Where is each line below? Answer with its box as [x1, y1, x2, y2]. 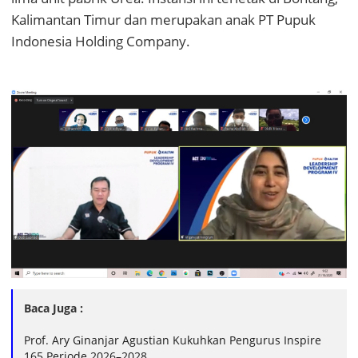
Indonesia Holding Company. [11, 32, 193, 51]
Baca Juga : [24, 300, 83, 316]
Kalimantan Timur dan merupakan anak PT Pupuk [11, 10, 316, 30]
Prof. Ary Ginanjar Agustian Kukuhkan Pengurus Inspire [24, 332, 321, 348]
